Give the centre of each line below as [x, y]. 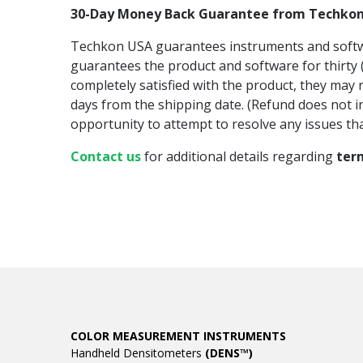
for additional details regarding [239, 156]
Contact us [106, 156]
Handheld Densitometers [138, 353]
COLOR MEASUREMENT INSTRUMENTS [178, 336]
